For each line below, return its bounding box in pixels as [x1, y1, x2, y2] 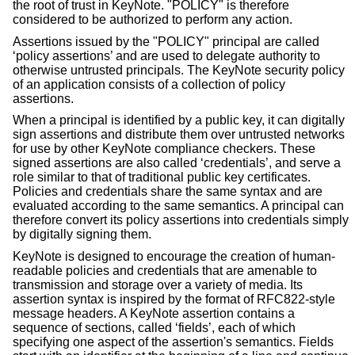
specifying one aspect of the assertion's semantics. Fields [13, 335, 334, 349]
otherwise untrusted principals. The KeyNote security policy [13, 63, 345, 77]
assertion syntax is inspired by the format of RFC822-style [13, 292, 335, 307]
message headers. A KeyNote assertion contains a [13, 307, 295, 321]
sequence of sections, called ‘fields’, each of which [13, 321, 296, 335]
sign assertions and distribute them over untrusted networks [13, 128, 345, 142]
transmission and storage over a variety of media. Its [13, 278, 303, 292]
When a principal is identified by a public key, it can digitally [13, 113, 345, 128]
